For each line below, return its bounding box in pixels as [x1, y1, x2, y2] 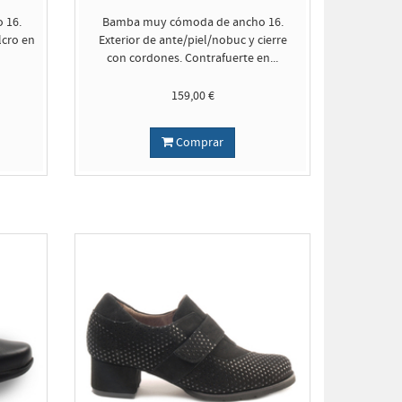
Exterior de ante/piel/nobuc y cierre [98, 32, 287, 48]
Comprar [173, 135, 224, 151]
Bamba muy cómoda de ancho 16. [101, 14, 284, 31]
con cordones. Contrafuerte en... [107, 50, 279, 66]
